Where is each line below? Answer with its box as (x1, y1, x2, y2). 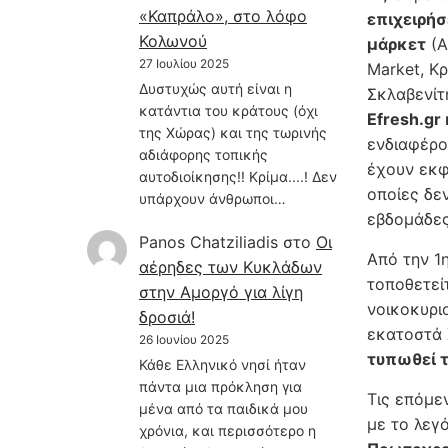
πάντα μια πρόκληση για (139, 377, 302, 395)
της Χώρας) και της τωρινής (139, 123, 327, 141)
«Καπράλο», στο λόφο (139, 5, 307, 26)
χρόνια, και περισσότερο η (139, 421, 316, 439)
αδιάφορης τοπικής (139, 145, 268, 163)
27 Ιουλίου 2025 (139, 55, 229, 71)
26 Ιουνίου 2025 (139, 331, 229, 347)
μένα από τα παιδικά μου (139, 399, 308, 417)
